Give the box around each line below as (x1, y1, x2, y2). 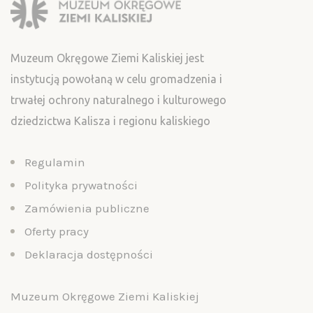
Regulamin (24, 155, 85, 170)
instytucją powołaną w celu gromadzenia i (10, 73, 222, 86)
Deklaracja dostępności (24, 247, 153, 262)
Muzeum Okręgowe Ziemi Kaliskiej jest (10, 52, 204, 65)
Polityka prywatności (24, 178, 138, 193)
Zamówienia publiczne (24, 201, 150, 216)
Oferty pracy (24, 224, 89, 239)
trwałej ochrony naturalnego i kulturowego (10, 94, 226, 107)
